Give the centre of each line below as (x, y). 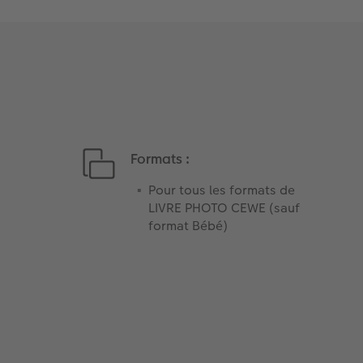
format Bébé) (188, 225)
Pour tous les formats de (222, 190)
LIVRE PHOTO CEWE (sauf (224, 207)
